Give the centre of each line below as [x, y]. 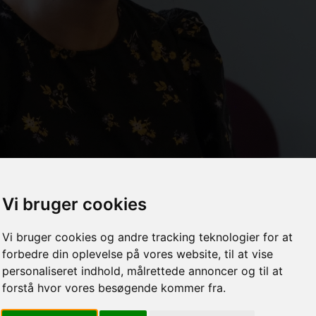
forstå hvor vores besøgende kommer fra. [114, 288]
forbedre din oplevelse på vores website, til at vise [138, 254]
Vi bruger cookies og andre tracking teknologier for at [148, 237]
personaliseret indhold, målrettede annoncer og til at [143, 271]
